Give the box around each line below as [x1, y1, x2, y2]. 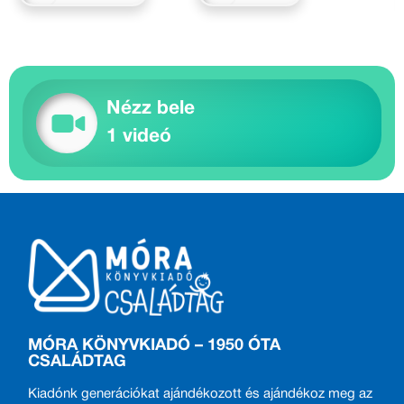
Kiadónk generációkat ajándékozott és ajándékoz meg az [28, 387, 373, 400]
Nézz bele [106, 100, 195, 118]
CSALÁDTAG [28, 353, 127, 370]
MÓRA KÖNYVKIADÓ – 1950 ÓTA [28, 337, 281, 353]
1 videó [106, 128, 171, 146]
